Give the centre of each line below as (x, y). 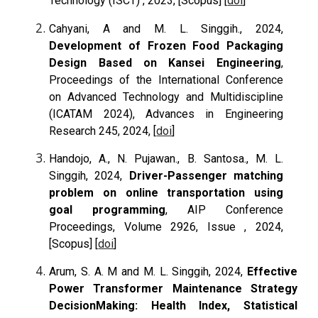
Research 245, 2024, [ (103, 131)
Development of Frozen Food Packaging (166, 45)
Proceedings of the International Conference (166, 79)
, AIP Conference (224, 209)
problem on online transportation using (166, 192)
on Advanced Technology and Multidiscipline (166, 97)
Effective (272, 272)
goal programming (108, 209)
